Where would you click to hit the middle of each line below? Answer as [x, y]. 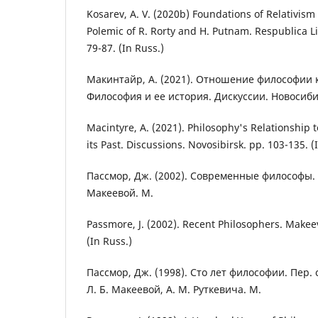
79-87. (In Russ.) [125, 48]
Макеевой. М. [120, 193]
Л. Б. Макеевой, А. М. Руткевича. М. [174, 290]
